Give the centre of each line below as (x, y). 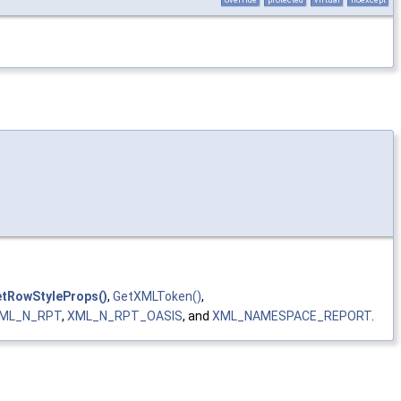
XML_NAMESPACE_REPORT (292, 316)
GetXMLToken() (157, 297)
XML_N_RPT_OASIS (125, 316)
